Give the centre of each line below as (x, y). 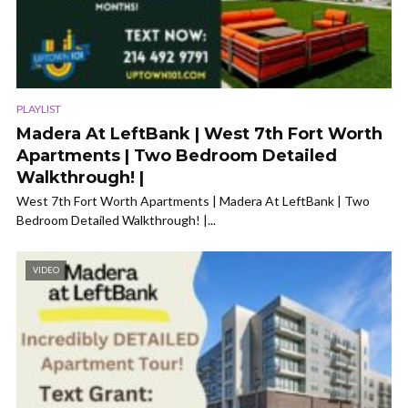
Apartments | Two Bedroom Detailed (177, 155)
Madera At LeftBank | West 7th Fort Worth (199, 133)
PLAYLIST (39, 108)
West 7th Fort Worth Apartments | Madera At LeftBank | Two (193, 200)
